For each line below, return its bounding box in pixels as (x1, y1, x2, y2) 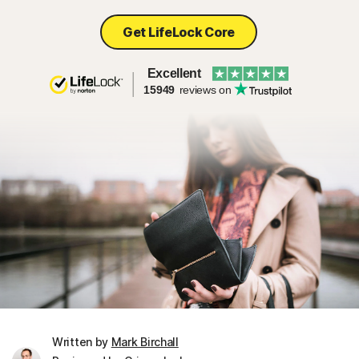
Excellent (147, 67, 201, 80)
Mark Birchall (111, 334, 179, 349)
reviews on (175, 83, 232, 96)
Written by (52, 334, 111, 349)
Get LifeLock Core (123, 24, 235, 40)
